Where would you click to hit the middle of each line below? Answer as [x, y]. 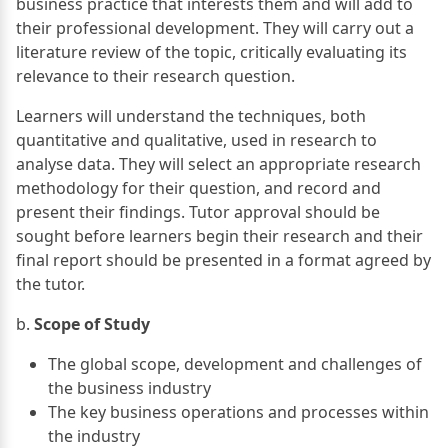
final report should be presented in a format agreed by [223, 259]
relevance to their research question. [155, 75]
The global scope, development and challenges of [235, 363]
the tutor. [50, 283]
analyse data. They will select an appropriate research [218, 163]
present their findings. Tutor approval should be [198, 211]
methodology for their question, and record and [198, 187]
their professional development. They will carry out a [215, 27]
